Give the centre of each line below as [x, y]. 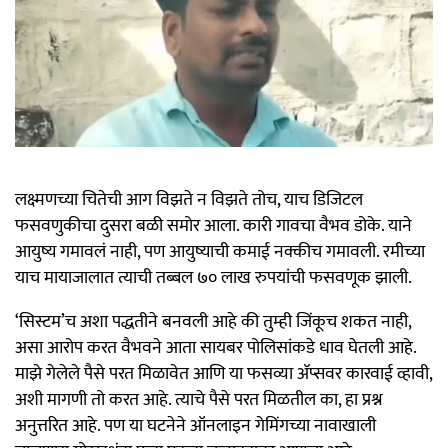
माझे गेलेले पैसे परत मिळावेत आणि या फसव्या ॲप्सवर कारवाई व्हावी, [223, 374]
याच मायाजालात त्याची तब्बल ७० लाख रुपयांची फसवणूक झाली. [213, 278]
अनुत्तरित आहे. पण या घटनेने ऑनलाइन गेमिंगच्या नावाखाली [195, 426]
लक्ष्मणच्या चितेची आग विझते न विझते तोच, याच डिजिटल [189, 200]
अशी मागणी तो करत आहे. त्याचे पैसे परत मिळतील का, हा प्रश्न [199, 400]
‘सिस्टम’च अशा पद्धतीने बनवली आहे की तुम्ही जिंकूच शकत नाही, [213, 322]
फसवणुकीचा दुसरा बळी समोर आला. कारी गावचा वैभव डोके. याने [213, 226]
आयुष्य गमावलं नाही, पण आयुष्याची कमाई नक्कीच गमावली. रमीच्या [220, 252]
